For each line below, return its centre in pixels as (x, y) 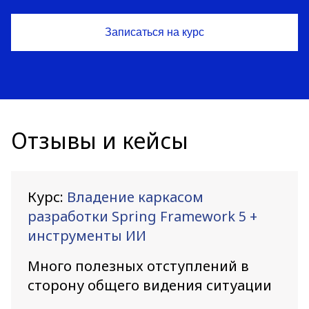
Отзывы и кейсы (100, 140)
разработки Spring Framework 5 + (142, 216)
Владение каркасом (135, 197)
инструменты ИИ (87, 235)
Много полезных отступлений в (138, 266)
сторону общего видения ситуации (150, 285)
